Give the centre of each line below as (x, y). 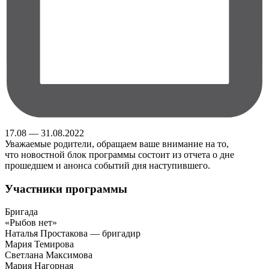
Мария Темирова (39, 244)
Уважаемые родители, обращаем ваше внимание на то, (117, 144)
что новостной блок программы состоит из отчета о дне (119, 154)
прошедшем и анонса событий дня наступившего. (107, 165)
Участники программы (66, 189)
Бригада (21, 212)
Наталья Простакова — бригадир (73, 234)
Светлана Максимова (49, 255)
